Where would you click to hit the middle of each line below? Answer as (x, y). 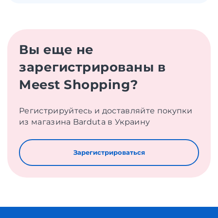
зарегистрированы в (92, 67)
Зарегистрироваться (109, 153)
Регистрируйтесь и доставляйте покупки (106, 111)
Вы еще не (56, 50)
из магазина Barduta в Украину (85, 122)
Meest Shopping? (79, 85)
